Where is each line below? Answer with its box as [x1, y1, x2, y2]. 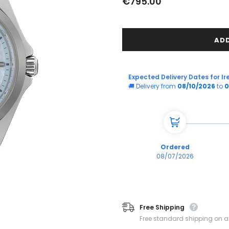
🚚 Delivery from [128, 81, 177, 90]
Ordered [160, 142, 190, 151]
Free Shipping [140, 202, 185, 212]
